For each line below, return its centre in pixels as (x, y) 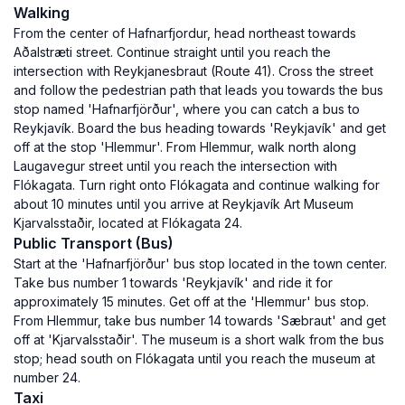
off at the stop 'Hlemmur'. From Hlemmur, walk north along (185, 147)
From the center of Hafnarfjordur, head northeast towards (185, 33)
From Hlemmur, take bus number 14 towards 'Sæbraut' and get (200, 320)
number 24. (47, 377)
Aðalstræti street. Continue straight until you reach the (172, 52)
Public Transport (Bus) (94, 243)
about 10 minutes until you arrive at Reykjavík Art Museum (184, 204)
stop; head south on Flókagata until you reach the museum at (194, 358)
